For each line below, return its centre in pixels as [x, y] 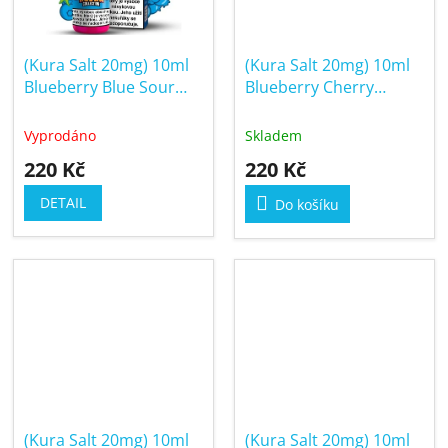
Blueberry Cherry [309, 87]
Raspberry [63, 109]
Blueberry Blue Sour [99, 87]
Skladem [273, 136]
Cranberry [283, 109]
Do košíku [307, 205]
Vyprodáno [60, 136]
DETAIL [63, 203]
